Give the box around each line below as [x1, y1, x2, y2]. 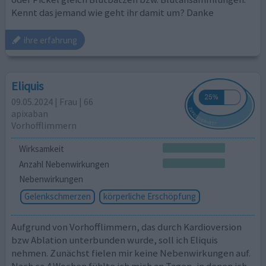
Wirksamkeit [18, 142, 64, 154]
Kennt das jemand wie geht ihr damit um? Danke [11, 5, 214, 19]
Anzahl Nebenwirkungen [18, 158, 109, 170]
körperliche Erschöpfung [103, 191, 196, 202]
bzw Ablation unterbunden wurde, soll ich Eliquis [11, 233, 218, 246]
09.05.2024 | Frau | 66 [11, 95, 94, 107]
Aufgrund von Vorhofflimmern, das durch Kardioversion [11, 220, 242, 233]
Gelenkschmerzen [24, 191, 91, 202]
